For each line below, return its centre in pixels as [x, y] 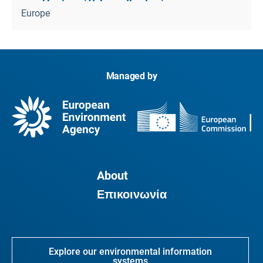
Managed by [131, 76]
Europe [36, 14]
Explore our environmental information [130, 252]
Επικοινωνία [131, 194]
